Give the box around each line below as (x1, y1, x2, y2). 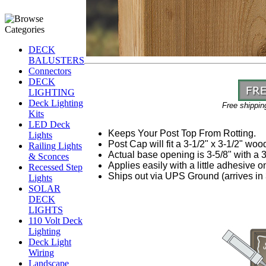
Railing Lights (28, 141, 82, 151)
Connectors (28, 66, 71, 76)
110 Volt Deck (28, 216, 83, 226)
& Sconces (28, 151, 69, 161)
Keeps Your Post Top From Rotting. (108, 128, 258, 138)
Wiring (28, 248, 54, 258)
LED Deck (28, 119, 70, 129)
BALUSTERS (28, 55, 84, 65)
